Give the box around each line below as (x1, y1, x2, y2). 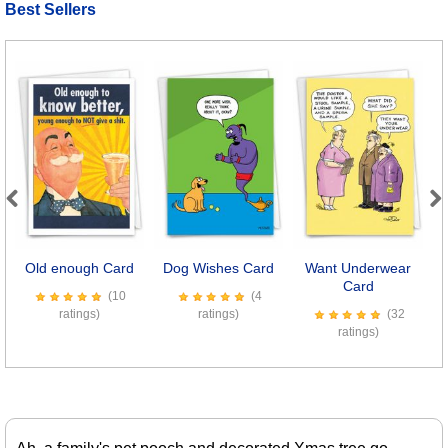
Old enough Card (24, 260, 134, 277)
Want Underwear (305, 260, 412, 277)
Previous (6, 210, 69, 228)
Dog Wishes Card (163, 260, 275, 277)
